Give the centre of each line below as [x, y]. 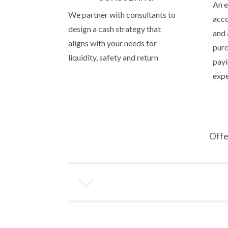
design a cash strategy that [115, 29]
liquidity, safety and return [113, 58]
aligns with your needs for [113, 43]
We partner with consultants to [122, 15]
